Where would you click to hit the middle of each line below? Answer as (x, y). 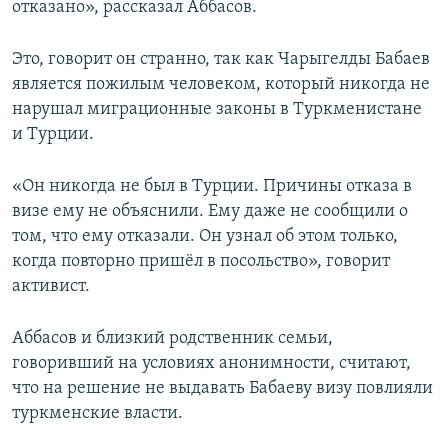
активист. (51, 286)
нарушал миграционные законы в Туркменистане (217, 109)
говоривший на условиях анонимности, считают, (211, 363)
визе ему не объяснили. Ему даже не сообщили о (210, 211)
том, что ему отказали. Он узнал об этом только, (205, 236)
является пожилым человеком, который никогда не (221, 84)
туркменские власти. (97, 413)
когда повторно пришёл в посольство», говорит (201, 261)
